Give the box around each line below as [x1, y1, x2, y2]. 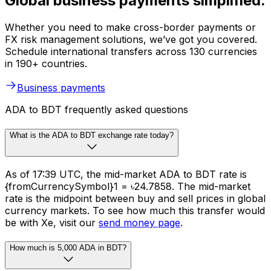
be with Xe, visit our [5, 216, 99, 229]
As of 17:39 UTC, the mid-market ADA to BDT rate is [5, 168, 247, 180]
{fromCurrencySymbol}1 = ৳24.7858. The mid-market [5, 180, 250, 192]
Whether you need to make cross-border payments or [5, 21, 256, 34]
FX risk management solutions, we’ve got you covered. [5, 33, 257, 46]
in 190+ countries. [5, 57, 87, 70]
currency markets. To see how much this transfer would [5, 204, 265, 217]
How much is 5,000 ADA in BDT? [10, 243, 126, 253]
